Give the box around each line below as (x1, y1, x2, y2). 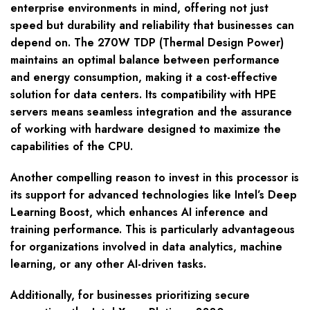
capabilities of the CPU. (10, 138, 133, 155)
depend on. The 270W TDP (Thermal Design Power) (10, 35, 284, 51)
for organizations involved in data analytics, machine (10, 239, 282, 255)
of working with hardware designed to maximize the (10, 121, 281, 138)
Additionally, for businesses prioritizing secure (10, 287, 250, 304)
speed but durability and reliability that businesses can (10, 17, 294, 34)
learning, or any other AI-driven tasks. (10, 256, 206, 273)
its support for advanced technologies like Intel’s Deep (10, 187, 297, 203)
